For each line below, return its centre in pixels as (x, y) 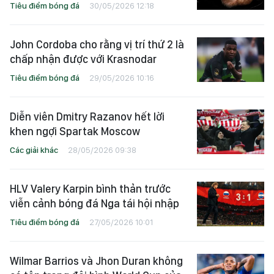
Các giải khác (34, 150)
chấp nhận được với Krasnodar (83, 59)
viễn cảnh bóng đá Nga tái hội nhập (94, 203)
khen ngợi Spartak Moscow (75, 131)
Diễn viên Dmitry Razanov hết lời (87, 116)
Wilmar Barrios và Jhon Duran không (96, 261)
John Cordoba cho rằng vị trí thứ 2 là (97, 44)
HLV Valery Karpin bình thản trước (90, 188)
